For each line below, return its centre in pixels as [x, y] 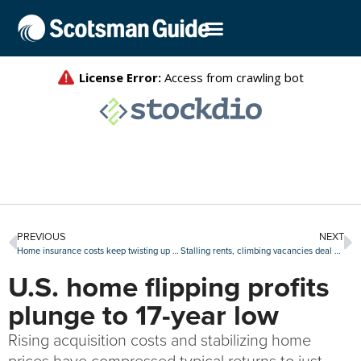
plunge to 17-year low [143, 315]
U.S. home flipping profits [169, 287]
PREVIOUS [41, 237]
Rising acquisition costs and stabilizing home [160, 340]
